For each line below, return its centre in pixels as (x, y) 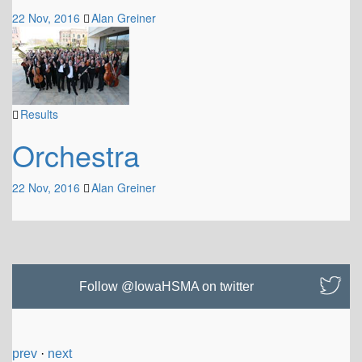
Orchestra (76, 155)
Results (39, 114)
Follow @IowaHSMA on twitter (166, 286)
